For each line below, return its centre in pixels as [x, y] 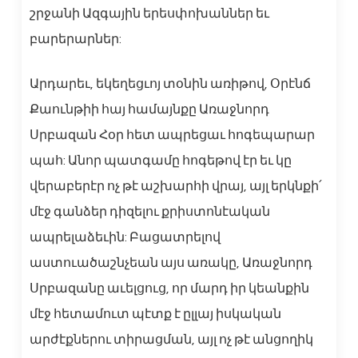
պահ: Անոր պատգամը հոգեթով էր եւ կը [160, 161]
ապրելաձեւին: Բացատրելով [125, 238]
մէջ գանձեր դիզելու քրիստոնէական [149, 212]
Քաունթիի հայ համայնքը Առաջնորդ [149, 110]
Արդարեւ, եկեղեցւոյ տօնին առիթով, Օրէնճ [170, 84]
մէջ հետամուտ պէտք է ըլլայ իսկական [155, 314]
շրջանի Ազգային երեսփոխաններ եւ [149, 14]
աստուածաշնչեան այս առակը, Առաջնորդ [171, 263]
